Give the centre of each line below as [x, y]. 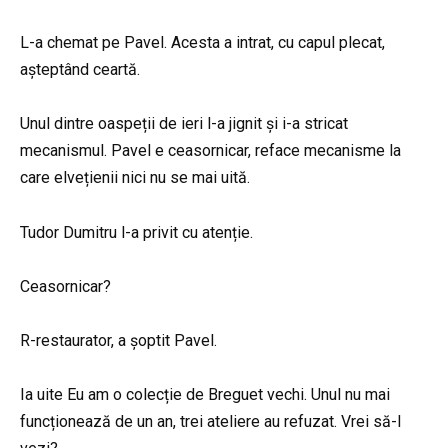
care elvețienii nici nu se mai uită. [135, 178]
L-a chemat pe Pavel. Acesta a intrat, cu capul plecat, [202, 43]
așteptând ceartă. [80, 70]
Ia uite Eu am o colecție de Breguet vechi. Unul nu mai [205, 395]
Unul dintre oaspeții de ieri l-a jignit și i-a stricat [184, 124]
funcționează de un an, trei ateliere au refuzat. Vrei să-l [210, 422]
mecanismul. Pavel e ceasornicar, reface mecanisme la [210, 151]
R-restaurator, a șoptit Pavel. [118, 341]
